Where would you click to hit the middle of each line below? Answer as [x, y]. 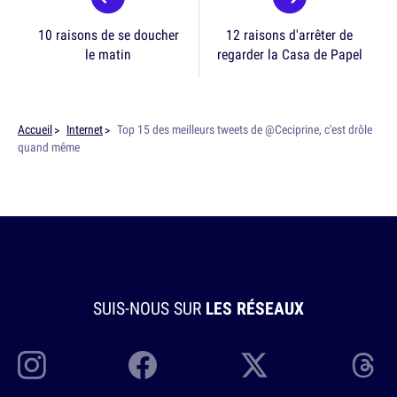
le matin [108, 54]
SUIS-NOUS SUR [149, 308]
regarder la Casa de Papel [289, 54]
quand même [49, 147]
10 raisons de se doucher [108, 35]
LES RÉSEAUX [255, 308]
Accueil [35, 129]
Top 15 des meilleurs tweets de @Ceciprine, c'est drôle [245, 129]
